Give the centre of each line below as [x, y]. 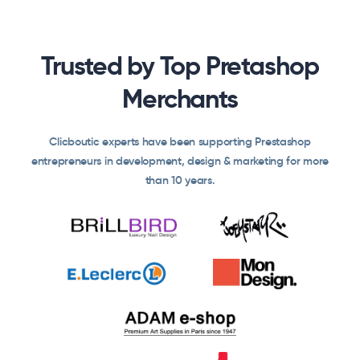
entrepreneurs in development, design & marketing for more [180, 160]
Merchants [180, 98]
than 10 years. [180, 180]
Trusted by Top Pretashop [180, 65]
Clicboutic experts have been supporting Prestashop [180, 141]
